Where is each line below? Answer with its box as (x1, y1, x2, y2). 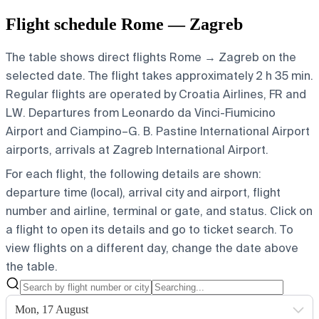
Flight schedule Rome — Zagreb (6, 14, 243, 33)
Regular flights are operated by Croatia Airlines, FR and (6, 86, 306, 102)
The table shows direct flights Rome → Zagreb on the (6, 49, 296, 65)
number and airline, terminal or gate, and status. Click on (6, 203, 313, 219)
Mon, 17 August (15, 303, 88, 315)
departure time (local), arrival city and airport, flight (6, 184, 281, 200)
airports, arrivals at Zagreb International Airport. (6, 142, 268, 157)
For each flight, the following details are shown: (6, 166, 261, 182)
